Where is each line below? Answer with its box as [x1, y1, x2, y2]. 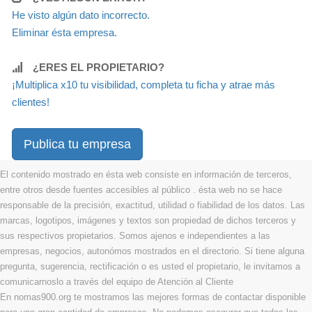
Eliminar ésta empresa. [12, 26, 117, 39]
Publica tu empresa [24, 137, 131, 152]
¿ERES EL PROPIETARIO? [33, 61, 164, 74]
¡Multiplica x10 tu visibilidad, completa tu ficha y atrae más [12, 79, 275, 91]
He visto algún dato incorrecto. [12, 9, 150, 22]
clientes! [12, 96, 49, 109]
